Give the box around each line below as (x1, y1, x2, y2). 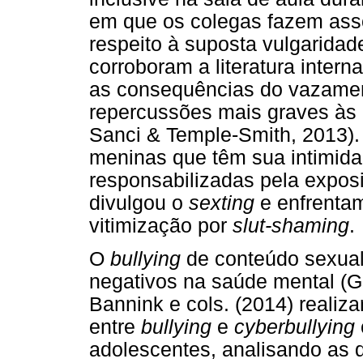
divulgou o (89, 192, 189, 215)
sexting (189, 192, 254, 215)
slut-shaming (233, 215, 349, 237)
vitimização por (89, 215, 233, 237)
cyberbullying (234, 316, 355, 339)
